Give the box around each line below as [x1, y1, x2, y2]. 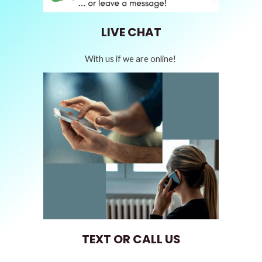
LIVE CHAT [101, 24, 161, 40]
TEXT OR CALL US [81, 231, 181, 248]
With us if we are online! [84, 54, 178, 64]
